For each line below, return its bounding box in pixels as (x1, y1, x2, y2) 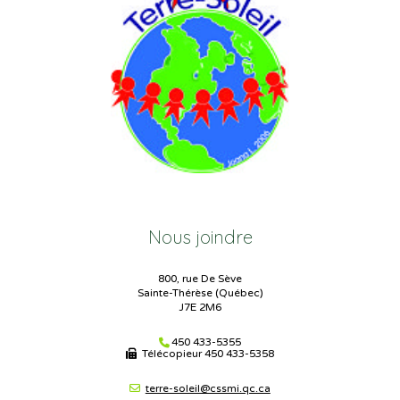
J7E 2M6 (179, 300, 221, 313)
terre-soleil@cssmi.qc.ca (145, 381, 271, 395)
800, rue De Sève (158, 271, 242, 285)
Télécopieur (138, 347, 204, 361)
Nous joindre (147, 225, 253, 248)
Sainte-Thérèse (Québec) (137, 286, 263, 299)
